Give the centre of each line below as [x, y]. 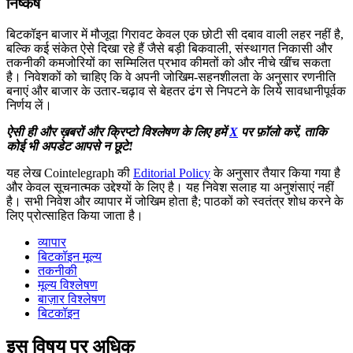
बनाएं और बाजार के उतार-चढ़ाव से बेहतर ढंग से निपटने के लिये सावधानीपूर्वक [176, 91]
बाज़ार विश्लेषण [72, 299]
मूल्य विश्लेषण [68, 284]
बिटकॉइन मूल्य [70, 256]
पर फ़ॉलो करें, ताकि [282, 132]
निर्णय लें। [29, 105]
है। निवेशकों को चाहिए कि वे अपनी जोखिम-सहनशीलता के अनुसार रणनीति [171, 76]
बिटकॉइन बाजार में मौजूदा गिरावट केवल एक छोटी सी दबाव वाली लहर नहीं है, [175, 34]
